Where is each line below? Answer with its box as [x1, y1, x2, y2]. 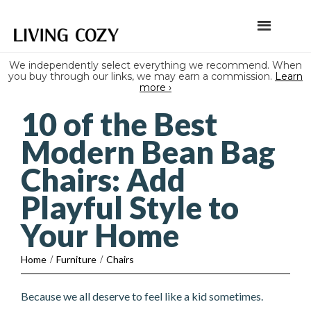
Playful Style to [21, 189, 239, 226]
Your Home [21, 217, 179, 254]
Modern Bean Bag [21, 133, 276, 171]
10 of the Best [21, 106, 217, 143]
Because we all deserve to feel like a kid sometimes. [21, 289, 263, 303]
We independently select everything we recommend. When [9, 59, 302, 72]
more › [140, 81, 171, 94]
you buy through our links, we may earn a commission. [8, 70, 275, 83]
